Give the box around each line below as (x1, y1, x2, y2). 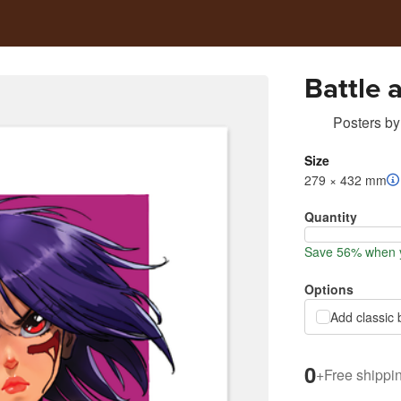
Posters (333, 112, 381, 132)
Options (304, 280, 354, 298)
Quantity (304, 208, 357, 226)
